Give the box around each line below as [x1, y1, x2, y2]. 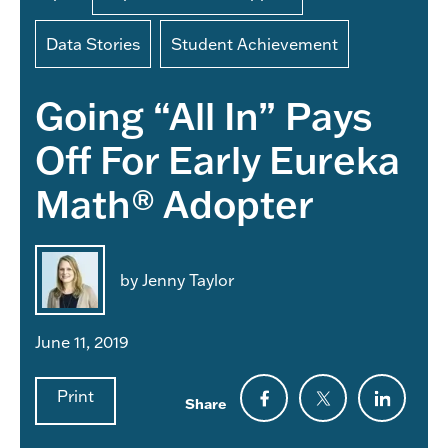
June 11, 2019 [35, 330, 129, 352]
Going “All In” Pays [35, 89, 373, 140]
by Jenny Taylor [120, 268, 234, 290]
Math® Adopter [35, 177, 314, 228]
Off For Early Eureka [35, 133, 400, 184]
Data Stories [46, 32, 140, 54]
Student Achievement [171, 32, 338, 54]
